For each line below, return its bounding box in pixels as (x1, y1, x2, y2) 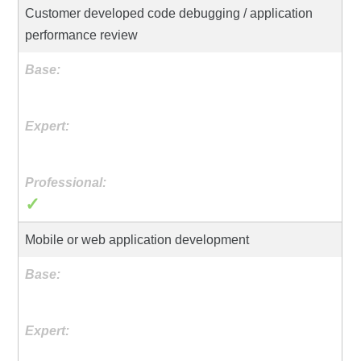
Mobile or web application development (25, 232, 250, 247)
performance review (25, 27, 139, 42)
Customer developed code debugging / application (25, 6, 313, 20)
